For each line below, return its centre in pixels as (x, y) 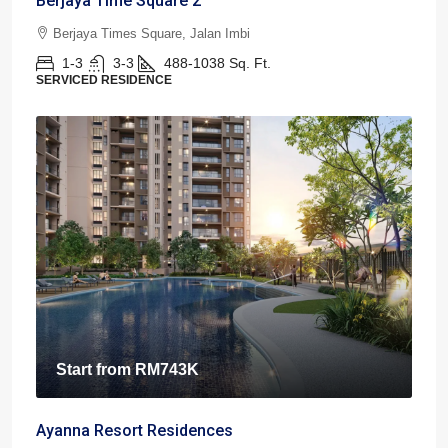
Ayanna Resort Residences (134, 431)
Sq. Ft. (250, 63)
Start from (95, 370)
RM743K (167, 370)
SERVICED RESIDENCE (104, 80)
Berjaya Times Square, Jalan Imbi (151, 34)
